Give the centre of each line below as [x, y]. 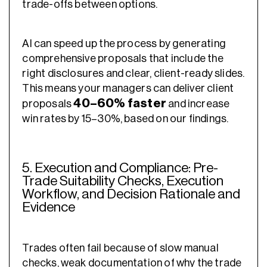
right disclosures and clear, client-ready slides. [133, 73]
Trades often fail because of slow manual [120, 248]
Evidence [49, 207]
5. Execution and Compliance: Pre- [120, 167]
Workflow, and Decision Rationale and [131, 194]
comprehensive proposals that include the [123, 58]
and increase [198, 103]
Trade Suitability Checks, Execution [123, 181]
